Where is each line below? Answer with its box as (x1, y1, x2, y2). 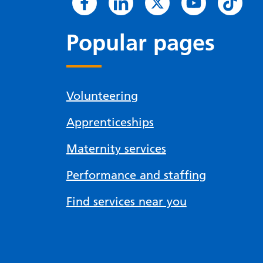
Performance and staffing (66, 168, 206, 182)
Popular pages (66, 29, 215, 56)
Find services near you (66, 194, 187, 208)
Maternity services (66, 141, 166, 156)
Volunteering (66, 89, 138, 103)
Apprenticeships (66, 115, 154, 129)
